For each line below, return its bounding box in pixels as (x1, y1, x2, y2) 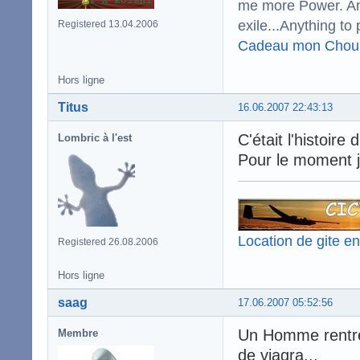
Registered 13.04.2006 (58, 18, 158, 30)
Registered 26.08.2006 (58, 235, 158, 247)
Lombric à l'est (58, 131, 132, 144)
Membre (58, 326, 98, 339)
